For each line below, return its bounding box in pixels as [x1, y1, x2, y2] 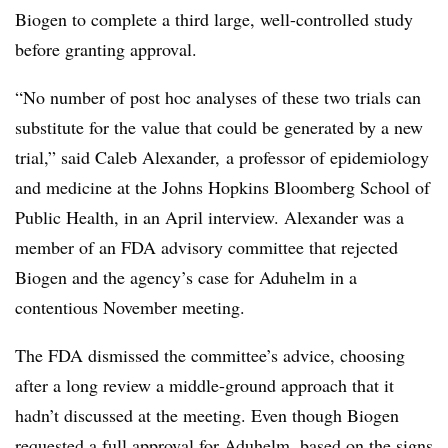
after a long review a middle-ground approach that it [15, 373, 394, 397]
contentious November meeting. [15, 295, 251, 319]
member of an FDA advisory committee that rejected [15, 235, 398, 259]
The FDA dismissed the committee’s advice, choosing [15, 343, 405, 367]
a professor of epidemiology [226, 145, 429, 169]
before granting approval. [15, 37, 203, 61]
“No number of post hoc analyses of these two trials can [15, 85, 421, 109]
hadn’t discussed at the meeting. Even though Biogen [15, 403, 399, 427]
